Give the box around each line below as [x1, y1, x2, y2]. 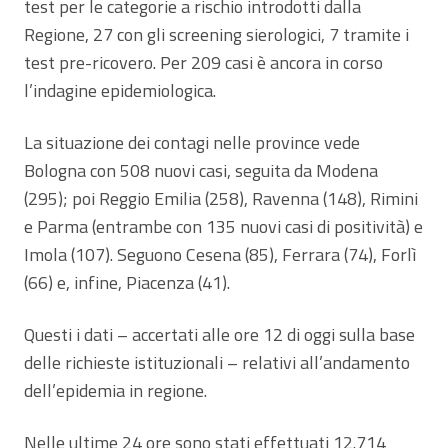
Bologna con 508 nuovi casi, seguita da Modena [24, 156, 378, 184]
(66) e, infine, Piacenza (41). [24, 268, 230, 296]
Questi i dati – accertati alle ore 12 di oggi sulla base [24, 320, 415, 348]
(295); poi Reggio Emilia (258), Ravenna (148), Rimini [24, 184, 418, 212]
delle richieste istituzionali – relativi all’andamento [24, 348, 410, 376]
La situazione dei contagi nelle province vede [24, 128, 360, 156]
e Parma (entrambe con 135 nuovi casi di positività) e [24, 212, 423, 240]
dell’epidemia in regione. [24, 376, 207, 404]
